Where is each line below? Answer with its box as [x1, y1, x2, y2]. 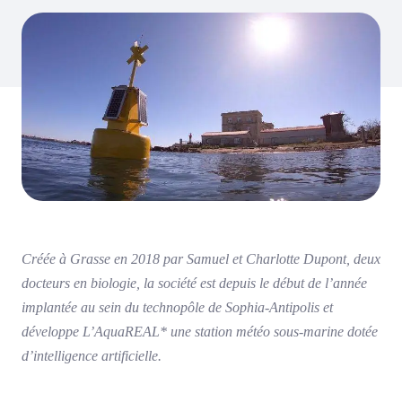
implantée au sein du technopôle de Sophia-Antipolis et [22, 300, 333, 316]
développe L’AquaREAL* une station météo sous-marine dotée [22, 324, 378, 340]
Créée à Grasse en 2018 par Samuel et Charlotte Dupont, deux [22, 251, 380, 267]
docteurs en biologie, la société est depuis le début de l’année [22, 275, 367, 292]
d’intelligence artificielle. [22, 348, 162, 364]
